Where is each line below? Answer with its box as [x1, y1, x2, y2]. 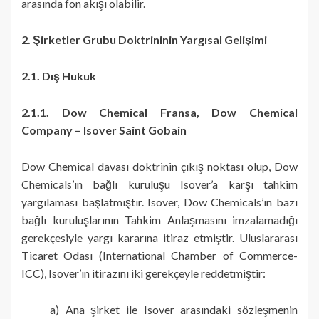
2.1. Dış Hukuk [21, 68, 96, 83]
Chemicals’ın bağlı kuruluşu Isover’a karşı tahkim [21, 177, 298, 191]
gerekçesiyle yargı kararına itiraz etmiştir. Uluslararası [21, 230, 298, 244]
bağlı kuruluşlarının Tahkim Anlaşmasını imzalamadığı [21, 212, 298, 226]
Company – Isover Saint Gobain [21, 122, 187, 137]
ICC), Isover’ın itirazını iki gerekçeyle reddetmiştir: [21, 266, 266, 280]
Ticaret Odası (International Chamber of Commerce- [21, 248, 298, 262]
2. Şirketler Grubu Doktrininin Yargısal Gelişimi [21, 32, 267, 46]
